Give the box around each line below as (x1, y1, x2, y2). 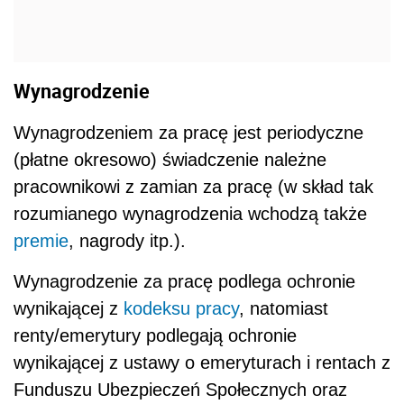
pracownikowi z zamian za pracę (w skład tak (14, 177, 373, 197)
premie (14, 231, 69, 252)
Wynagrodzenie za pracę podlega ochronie (14, 271, 355, 292)
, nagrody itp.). (69, 231, 186, 252)
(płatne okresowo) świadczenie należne (14, 150, 326, 170)
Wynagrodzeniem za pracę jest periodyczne (14, 123, 363, 143)
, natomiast (239, 298, 328, 319)
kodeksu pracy (124, 298, 239, 319)
